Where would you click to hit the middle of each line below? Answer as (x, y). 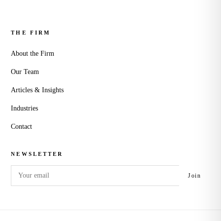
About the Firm (33, 54)
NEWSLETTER (37, 154)
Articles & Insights (37, 90)
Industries (25, 108)
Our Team (25, 72)
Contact (22, 127)
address (23, 184)
